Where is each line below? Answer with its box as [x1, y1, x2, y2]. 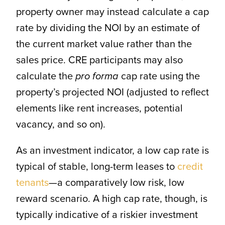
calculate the [16, 68, 75, 84]
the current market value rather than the [16, 36, 192, 52]
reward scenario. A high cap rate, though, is [16, 191, 207, 206]
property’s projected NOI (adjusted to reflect [16, 84, 209, 100]
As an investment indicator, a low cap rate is [16, 143, 209, 158]
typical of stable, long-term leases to [16, 159, 177, 174]
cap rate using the [118, 68, 200, 84]
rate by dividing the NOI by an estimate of [16, 20, 200, 36]
